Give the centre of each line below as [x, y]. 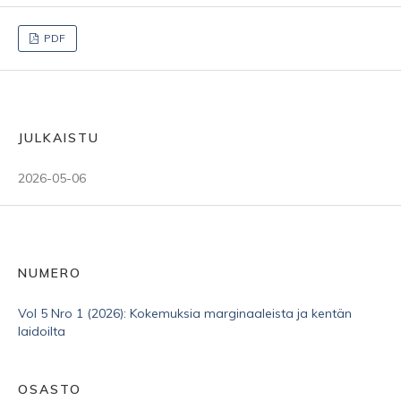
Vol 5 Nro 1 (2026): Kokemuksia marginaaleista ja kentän [185, 313]
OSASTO [50, 389]
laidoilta [42, 331]
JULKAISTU [59, 138]
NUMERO [50, 273]
